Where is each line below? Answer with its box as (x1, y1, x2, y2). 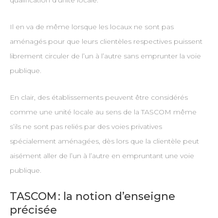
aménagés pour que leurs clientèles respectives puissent (9, 37, 202, 46)
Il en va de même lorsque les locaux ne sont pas (9, 22, 174, 32)
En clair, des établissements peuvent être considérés (9, 93, 188, 102)
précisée (9, 203, 57, 217)
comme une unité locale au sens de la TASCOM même (9, 108, 197, 117)
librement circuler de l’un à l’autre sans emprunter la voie (9, 52, 201, 61)
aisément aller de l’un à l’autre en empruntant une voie (9, 151, 194, 161)
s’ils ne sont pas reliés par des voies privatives (9, 122, 162, 131)
